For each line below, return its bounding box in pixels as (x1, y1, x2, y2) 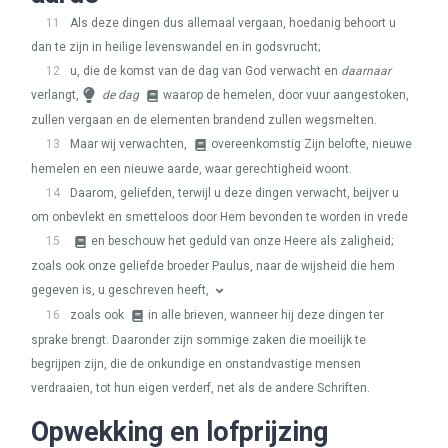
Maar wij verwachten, (70, 137, 190, 151)
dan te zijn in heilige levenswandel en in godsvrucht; (31, 40, 320, 54)
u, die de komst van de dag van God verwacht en (70, 64, 341, 78)
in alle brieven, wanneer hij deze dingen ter (148, 308, 384, 322)
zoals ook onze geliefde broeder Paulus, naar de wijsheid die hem (31, 259, 395, 273)
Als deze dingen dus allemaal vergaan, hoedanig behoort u (70, 16, 396, 30)
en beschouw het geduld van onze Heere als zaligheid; (91, 234, 393, 248)
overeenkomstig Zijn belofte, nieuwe (211, 137, 412, 151)
